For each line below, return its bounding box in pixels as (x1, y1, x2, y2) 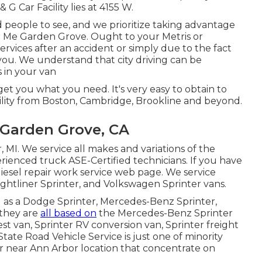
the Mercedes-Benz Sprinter (96, 208, 233, 219)
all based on (40, 208, 96, 219)
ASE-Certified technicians (68, 155, 186, 166)
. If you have (186, 155, 242, 166)
